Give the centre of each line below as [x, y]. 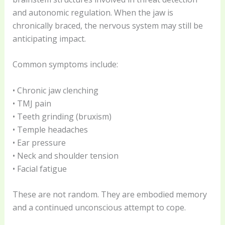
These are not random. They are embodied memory [109, 195]
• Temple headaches [50, 129]
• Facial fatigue [39, 168]
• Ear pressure [39, 142]
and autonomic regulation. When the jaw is [93, 12]
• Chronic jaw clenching [55, 90]
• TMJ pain [32, 103]
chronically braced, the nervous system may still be [107, 25]
